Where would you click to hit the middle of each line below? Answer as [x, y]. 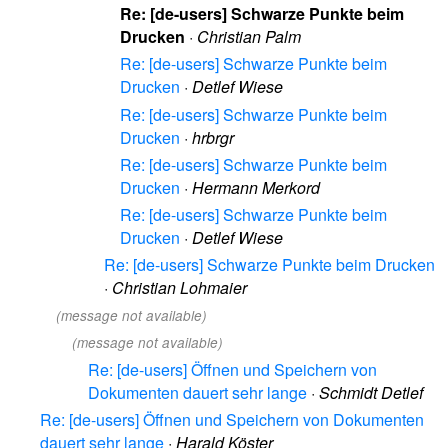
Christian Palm [249, 37]
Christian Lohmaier [179, 288]
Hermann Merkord [256, 187]
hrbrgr [213, 137]
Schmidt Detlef [371, 392]
